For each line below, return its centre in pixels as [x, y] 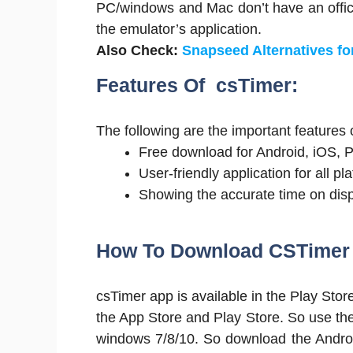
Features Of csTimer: [197, 85]
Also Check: [139, 50]
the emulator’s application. [179, 29]
